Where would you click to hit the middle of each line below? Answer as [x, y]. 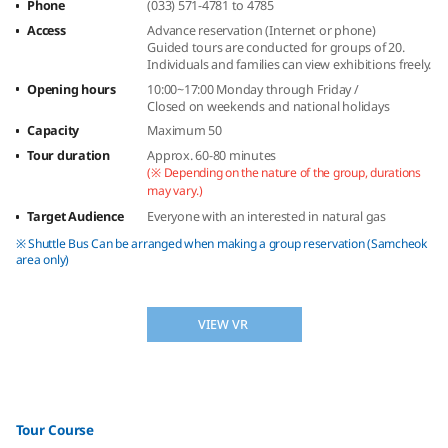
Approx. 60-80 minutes [211, 156]
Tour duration [68, 156]
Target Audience [75, 216]
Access [46, 30]
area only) [42, 260]
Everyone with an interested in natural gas [266, 216]
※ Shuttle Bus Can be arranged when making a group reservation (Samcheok [221, 244]
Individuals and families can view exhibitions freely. [289, 64]
